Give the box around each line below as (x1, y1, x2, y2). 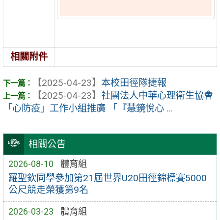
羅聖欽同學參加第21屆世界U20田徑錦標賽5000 (8, 172, 207, 184)
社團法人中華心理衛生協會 (101, 89, 213, 101)
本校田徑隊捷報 (101, 77, 166, 88)
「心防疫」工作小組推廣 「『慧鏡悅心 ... (3, 102, 172, 114)
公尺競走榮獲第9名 (8, 184, 88, 195)
